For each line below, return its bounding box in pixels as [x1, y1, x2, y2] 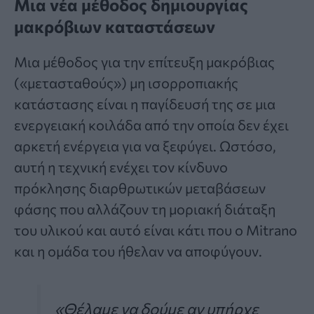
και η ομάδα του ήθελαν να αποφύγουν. [14, 243, 262, 260]
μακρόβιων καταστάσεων [14, 16, 215, 37]
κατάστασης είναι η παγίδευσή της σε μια [14, 95, 275, 113]
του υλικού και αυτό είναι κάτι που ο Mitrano [14, 221, 297, 239]
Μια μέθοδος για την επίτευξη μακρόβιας [14, 53, 275, 71]
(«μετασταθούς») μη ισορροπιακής [14, 74, 238, 92]
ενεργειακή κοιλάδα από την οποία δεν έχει [14, 116, 289, 134]
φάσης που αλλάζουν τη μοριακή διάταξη [14, 200, 275, 218]
